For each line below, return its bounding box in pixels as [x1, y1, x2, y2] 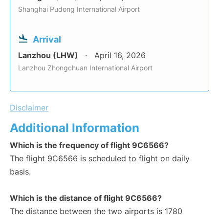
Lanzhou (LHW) [18, 50, 80, 61]
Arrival [33, 34, 61, 45]
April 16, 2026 [94, 50, 146, 61]
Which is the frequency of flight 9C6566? [10, 140, 169, 151]
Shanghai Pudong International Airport [18, 5, 140, 14]
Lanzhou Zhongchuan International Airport [18, 64, 153, 72]
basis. [10, 167, 31, 177]
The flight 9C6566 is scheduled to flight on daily [10, 153, 190, 164]
